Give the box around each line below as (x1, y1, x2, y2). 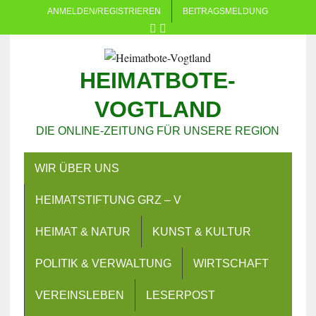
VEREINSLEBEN (35, 289, 124, 301)
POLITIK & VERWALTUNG (35, 257, 171, 269)
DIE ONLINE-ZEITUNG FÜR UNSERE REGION (36, 125, 280, 137)
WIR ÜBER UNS (34, 162, 119, 174)
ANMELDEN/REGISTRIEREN (47, 6, 162, 16)
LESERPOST (145, 289, 215, 301)
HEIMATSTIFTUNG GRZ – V (35, 194, 181, 206)
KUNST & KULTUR (152, 226, 251, 238)
